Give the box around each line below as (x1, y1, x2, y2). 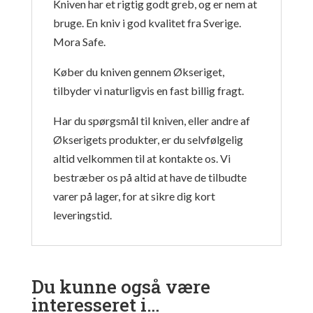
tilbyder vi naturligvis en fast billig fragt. (52, 84, 244, 98)
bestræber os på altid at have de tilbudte (52, 170, 247, 184)
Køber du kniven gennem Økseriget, (52, 65, 224, 79)
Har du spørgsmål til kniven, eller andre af (52, 114, 250, 128)
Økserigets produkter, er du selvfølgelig (52, 133, 243, 147)
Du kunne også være (31, 275, 210, 299)
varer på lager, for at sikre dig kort (52, 189, 215, 203)
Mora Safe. (52, 35, 105, 49)
